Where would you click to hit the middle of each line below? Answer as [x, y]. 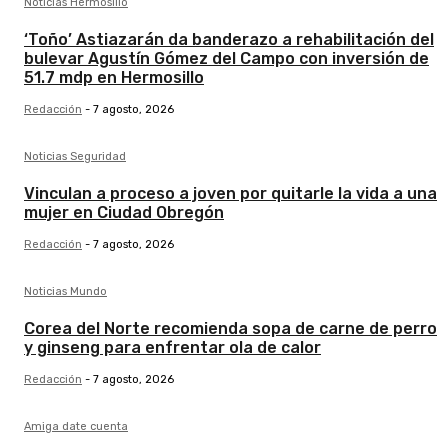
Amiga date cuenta [76, 427]
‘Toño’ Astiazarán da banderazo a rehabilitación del [229, 40]
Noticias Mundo [65, 292]
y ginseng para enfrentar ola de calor [172, 348]
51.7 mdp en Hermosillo [114, 78]
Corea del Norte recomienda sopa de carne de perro [230, 329]
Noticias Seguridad [75, 157]
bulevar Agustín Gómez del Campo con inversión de [226, 59]
